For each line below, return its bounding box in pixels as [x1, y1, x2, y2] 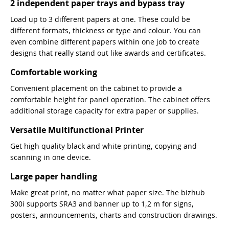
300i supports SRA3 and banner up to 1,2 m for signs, [10, 199, 194, 209]
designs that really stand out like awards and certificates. [10, 48, 206, 58]
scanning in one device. [10, 152, 91, 163]
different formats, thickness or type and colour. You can [10, 26, 201, 36]
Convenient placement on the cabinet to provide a [10, 83, 182, 94]
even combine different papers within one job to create [10, 37, 199, 47]
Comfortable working [10, 66, 97, 78]
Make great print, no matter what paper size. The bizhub [10, 188, 205, 198]
